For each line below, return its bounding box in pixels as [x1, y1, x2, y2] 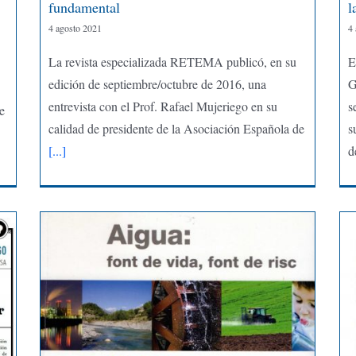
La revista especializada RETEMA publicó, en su [48, 52, 296, 70]
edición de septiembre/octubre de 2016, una [48, 75, 266, 92]
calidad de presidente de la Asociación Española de [48, 119, 304, 137]
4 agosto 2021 [48, 21, 102, 34]
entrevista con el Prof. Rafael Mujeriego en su [48, 97, 277, 114]
